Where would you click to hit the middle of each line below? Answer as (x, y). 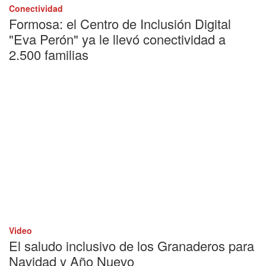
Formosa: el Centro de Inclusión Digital (120, 23)
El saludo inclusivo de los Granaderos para (132, 245)
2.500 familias (49, 54)
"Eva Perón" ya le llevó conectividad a (117, 39)
